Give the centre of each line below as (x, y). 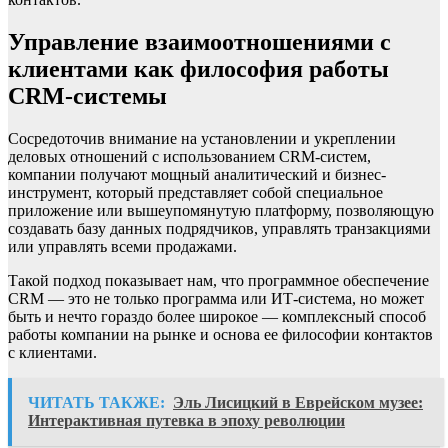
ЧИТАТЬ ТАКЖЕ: (96, 403)
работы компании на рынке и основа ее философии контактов (220, 335)
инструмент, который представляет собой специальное (195, 193)
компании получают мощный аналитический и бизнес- (197, 175)
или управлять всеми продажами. (122, 247)
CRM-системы (87, 96)
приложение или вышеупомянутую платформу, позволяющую (221, 211)
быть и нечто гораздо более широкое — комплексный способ (217, 317)
